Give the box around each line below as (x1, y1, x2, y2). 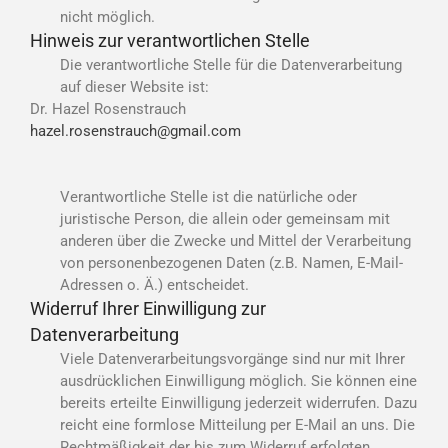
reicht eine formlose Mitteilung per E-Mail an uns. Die (60, 415, 415, 434)
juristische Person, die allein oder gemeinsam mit (60, 209, 390, 228)
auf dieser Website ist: (60, 77, 209, 96)
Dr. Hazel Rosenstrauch (30, 99, 186, 118)
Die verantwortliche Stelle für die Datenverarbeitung (60, 55, 402, 74)
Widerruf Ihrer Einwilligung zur (30, 298, 266, 319)
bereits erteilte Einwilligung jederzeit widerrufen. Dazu (60, 393, 417, 412)
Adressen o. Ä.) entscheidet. (60, 275, 249, 294)
